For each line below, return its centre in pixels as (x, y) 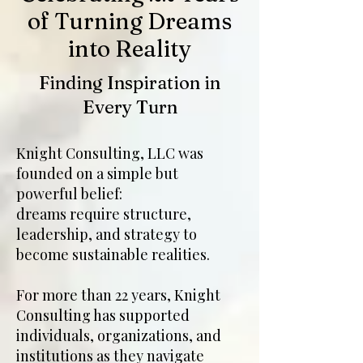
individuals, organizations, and (119, 335)
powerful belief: (69, 194)
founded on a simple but (97, 173)
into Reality (130, 49)
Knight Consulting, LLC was (110, 153)
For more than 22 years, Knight (118, 295)
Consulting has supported (103, 315)
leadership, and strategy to (107, 234)
